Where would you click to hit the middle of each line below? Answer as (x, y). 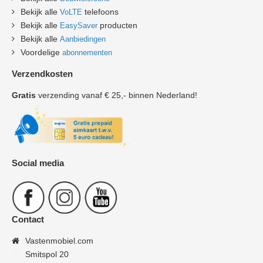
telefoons (100, 11)
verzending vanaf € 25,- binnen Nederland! (117, 95)
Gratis (24, 95)
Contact (28, 219)
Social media (38, 163)
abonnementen (87, 52)
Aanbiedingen (83, 39)
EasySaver (79, 25)
